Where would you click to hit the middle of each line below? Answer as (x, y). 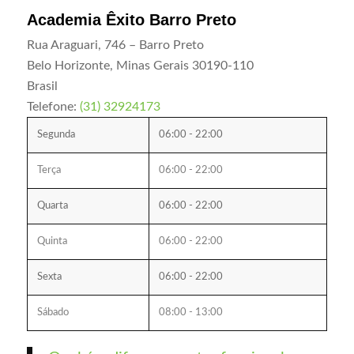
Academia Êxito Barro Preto (131, 20)
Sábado (53, 313)
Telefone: (53, 107)
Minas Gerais (152, 66)
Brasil (42, 87)
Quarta (52, 206)
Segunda (56, 135)
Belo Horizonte (68, 66)
